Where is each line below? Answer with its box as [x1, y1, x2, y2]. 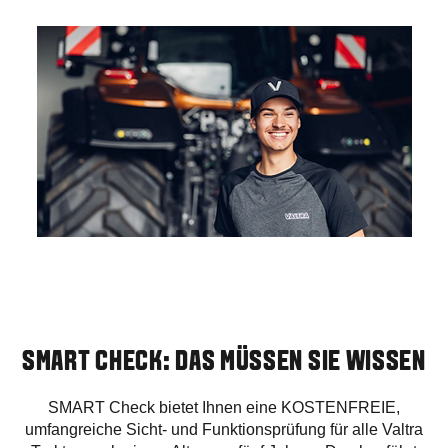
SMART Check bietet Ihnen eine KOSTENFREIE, [48, 398, 400, 416]
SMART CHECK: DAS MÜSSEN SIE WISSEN [22, 349, 426, 376]
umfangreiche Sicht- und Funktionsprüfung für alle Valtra [25, 420, 423, 438]
